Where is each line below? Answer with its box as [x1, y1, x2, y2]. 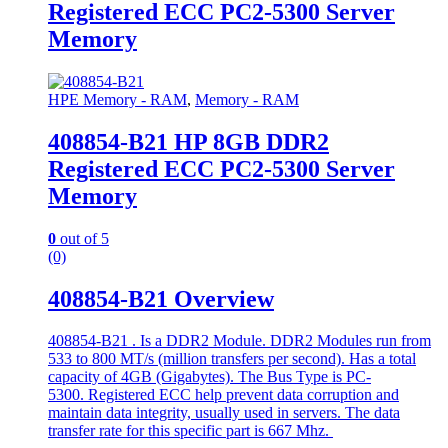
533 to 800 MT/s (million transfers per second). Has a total [48, 350, 416, 368]
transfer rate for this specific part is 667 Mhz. [48, 422, 333, 440]
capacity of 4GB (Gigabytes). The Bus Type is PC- [48, 368, 371, 386]
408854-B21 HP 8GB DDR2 [48, 128, 329, 155]
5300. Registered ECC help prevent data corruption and [48, 386, 399, 404]
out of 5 [56, 229, 109, 247]
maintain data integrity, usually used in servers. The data [48, 404, 400, 422]
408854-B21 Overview [48, 285, 274, 312]
